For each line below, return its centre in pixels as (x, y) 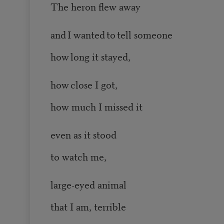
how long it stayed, (92, 56)
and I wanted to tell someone (114, 34)
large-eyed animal (88, 184)
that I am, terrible (89, 206)
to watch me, (79, 156)
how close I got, (85, 84)
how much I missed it (96, 106)
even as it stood (83, 134)
